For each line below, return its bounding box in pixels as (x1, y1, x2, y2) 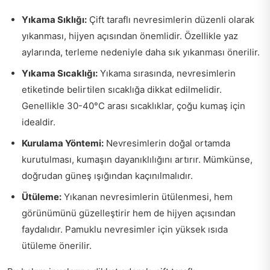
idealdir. (22, 116, 55, 128)
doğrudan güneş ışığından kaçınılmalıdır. (22, 169, 193, 181)
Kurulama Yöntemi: (22, 137, 104, 149)
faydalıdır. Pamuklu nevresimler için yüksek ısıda (22, 223, 228, 235)
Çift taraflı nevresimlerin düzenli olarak (87, 13, 254, 25)
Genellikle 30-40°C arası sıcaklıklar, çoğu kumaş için (22, 99, 245, 111)
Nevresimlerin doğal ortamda (104, 137, 230, 149)
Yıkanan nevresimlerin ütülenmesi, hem (61, 190, 233, 202)
